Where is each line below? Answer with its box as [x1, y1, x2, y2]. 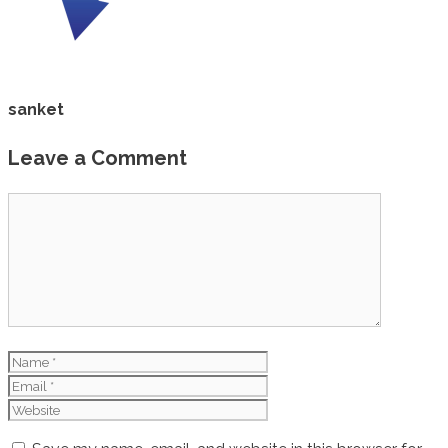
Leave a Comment [8, 146, 187, 171]
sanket [8, 100, 64, 120]
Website [267, 375, 328, 395]
